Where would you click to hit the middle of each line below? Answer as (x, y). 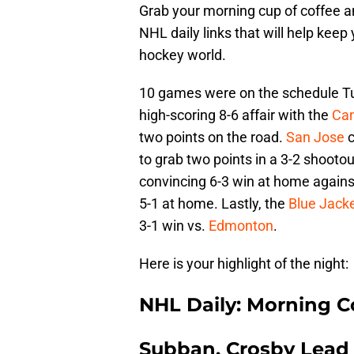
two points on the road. (213, 137)
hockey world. (183, 55)
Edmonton (241, 226)
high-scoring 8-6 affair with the (235, 115)
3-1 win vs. (174, 226)
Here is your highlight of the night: (244, 264)
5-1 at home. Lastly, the (214, 204)
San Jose (315, 137)
